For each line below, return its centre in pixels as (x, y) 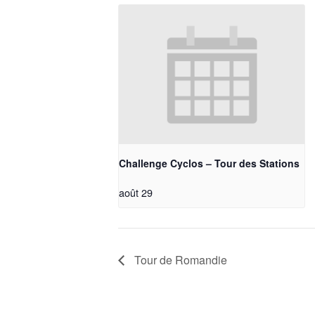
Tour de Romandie (179, 259)
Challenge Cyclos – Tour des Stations (209, 163)
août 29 (136, 193)
